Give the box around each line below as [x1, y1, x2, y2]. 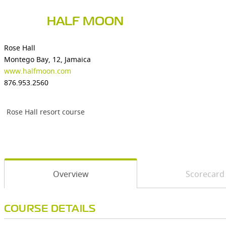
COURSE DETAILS [4, 205, 95, 213]
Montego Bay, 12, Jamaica [4, 54, 91, 64]
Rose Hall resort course [7, 107, 85, 117]
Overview [52, 168, 89, 180]
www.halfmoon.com [4, 66, 71, 76]
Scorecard [185, 168, 224, 180]
